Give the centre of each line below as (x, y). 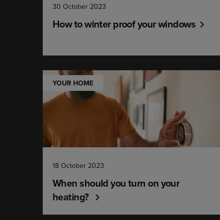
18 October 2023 (78, 165)
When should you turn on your (116, 183)
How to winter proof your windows (124, 24)
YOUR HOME (73, 83)
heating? (72, 197)
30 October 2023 (79, 6)
